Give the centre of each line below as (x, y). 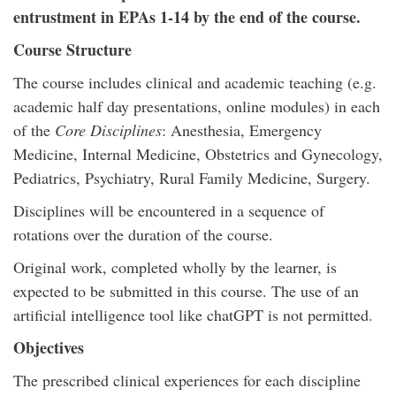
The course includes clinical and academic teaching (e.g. (195, 82)
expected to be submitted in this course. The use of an (186, 291)
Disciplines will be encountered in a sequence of (169, 210)
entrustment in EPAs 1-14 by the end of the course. (187, 17)
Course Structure (72, 49)
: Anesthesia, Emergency (242, 130)
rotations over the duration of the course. (143, 234)
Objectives (49, 347)
